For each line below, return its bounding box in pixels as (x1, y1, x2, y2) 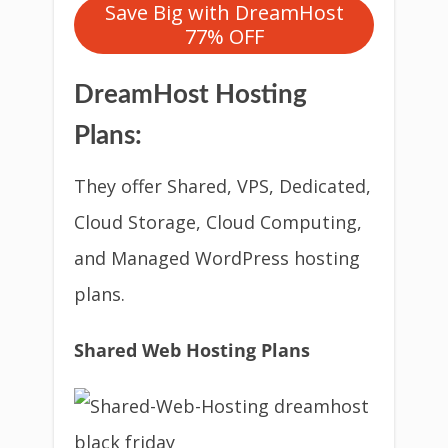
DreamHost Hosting (74, 82, 307, 108)
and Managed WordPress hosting (74, 246, 360, 270)
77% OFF (184, 23, 264, 50)
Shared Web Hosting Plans (74, 338, 310, 362)
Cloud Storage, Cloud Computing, (74, 210, 362, 234)
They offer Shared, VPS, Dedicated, (74, 174, 371, 198)
